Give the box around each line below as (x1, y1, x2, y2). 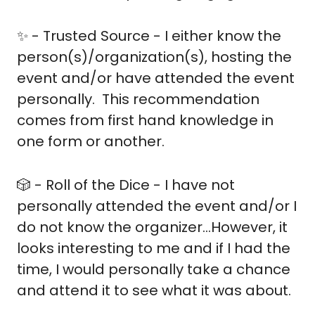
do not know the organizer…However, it (17, 217, 288, 237)
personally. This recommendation (17, 89, 259, 109)
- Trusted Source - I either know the (28, 26, 281, 46)
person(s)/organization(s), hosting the (17, 47, 292, 67)
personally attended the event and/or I (17, 196, 297, 216)
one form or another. (17, 131, 165, 151)
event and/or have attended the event (17, 68, 295, 88)
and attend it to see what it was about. (17, 281, 291, 300)
